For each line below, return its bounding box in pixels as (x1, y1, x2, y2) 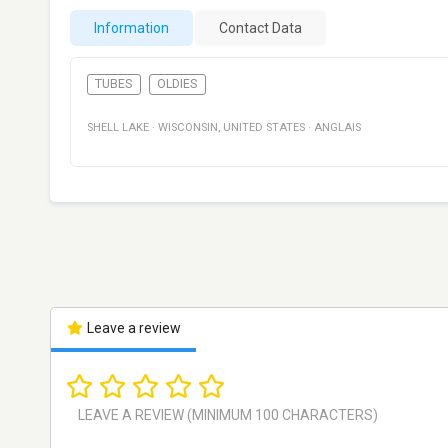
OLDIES (157, 76, 198, 91)
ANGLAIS (314, 120, 361, 134)
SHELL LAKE (87, 120, 149, 134)
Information (94, 20, 169, 37)
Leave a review (83, 319, 181, 336)
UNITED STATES (223, 120, 305, 134)
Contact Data (219, 20, 302, 37)
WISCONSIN (158, 120, 218, 134)
